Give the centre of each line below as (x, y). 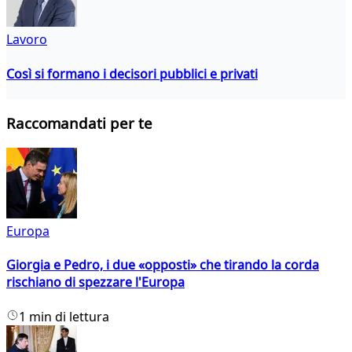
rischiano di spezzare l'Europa (95, 282)
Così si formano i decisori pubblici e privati (132, 73)
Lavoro (27, 40)
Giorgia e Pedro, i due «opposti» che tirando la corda (163, 265)
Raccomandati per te (79, 123)
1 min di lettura (64, 316)
